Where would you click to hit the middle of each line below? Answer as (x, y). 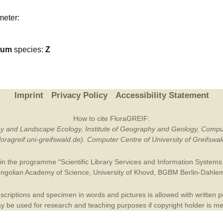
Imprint (29, 95)
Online (196, 25)
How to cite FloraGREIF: (111, 118)
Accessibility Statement (162, 95)
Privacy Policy (79, 95)
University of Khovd (123, 172)
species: (29, 50)
